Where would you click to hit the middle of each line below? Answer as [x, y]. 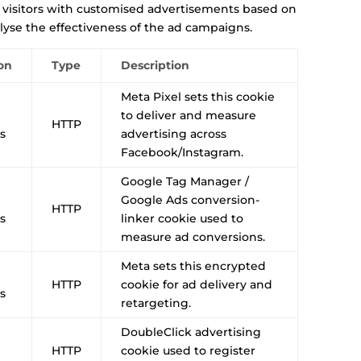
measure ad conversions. [193, 237]
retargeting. [156, 303]
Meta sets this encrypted [194, 266]
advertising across [174, 133]
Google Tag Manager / [185, 181]
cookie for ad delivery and [197, 284]
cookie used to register [189, 350]
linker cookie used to [183, 218]
